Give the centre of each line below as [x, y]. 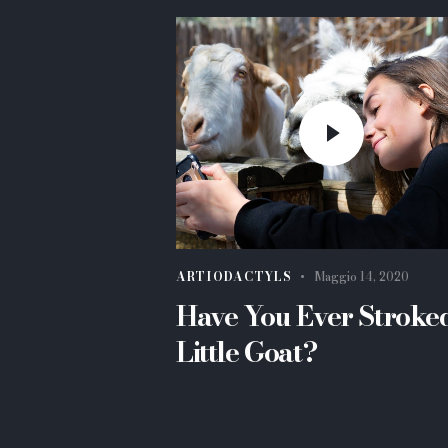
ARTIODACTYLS [234, 276]
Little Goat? [247, 351]
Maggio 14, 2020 [361, 276]
